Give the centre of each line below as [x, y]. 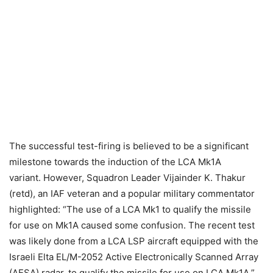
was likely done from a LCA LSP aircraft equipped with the [134, 241]
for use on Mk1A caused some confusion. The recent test [132, 225]
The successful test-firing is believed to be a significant [129, 146]
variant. [25, 178]
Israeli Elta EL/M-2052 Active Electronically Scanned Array [134, 257]
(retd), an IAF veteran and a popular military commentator [132, 193]
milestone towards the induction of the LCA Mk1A [115, 162]
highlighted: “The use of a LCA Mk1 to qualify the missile [130, 209]
